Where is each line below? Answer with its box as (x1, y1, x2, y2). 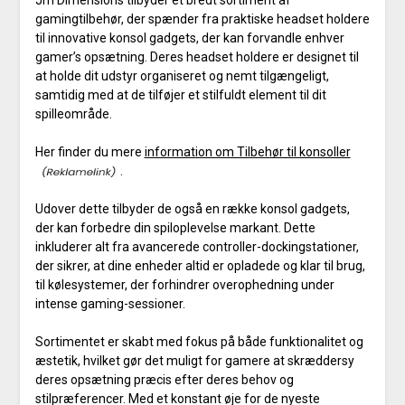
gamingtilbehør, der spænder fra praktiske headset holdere (34, 12, 370, 27)
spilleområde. (34, 107, 112, 122)
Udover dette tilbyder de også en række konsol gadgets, (34, 202, 350, 217)
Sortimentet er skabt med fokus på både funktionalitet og (34, 334, 363, 350)
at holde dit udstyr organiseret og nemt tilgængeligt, (34, 69, 329, 84)
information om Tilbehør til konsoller (144, 145, 351, 160)
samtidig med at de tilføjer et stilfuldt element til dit (34, 88, 326, 103)
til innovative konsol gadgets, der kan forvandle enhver (34, 31, 344, 46)
